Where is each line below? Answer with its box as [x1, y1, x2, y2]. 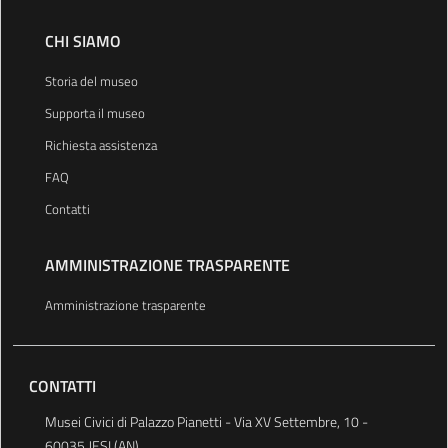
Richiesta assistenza [45, 135, 157, 155]
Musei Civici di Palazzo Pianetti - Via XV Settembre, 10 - [45, 411, 368, 432]
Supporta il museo [45, 103, 145, 123]
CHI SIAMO [45, 29, 121, 53]
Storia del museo [45, 71, 138, 91]
